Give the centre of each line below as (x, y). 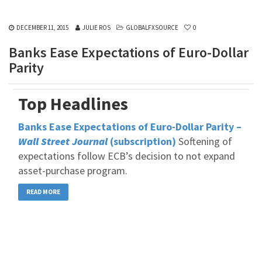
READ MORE (43, 192)
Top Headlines (73, 104)
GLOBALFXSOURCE (152, 27)
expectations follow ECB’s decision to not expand (127, 156)
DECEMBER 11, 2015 (42, 27)
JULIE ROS (96, 27)
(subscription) (142, 141)
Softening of (204, 141)
